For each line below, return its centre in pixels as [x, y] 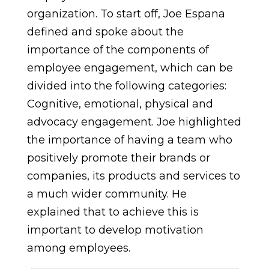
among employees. [78, 248]
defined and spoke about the [105, 32]
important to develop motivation [115, 230]
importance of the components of [118, 50]
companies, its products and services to [133, 176]
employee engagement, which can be [130, 68]
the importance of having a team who [129, 140]
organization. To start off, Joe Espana [126, 14]
